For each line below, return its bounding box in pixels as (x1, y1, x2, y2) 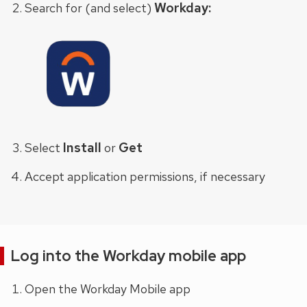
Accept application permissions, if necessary (25, 168, 265, 184)
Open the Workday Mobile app (25, 280, 191, 297)
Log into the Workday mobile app (11, 245, 246, 266)
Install (63, 138, 101, 156)
